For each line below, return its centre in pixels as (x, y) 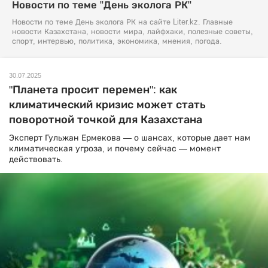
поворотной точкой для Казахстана (106, 120)
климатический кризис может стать (107, 105)
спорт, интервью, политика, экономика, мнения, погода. (117, 41)
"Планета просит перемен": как (93, 90)
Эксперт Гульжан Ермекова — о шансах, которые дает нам (130, 138)
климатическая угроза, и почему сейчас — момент (115, 148)
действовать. (36, 159)
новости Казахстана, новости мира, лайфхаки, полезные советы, (133, 32)
